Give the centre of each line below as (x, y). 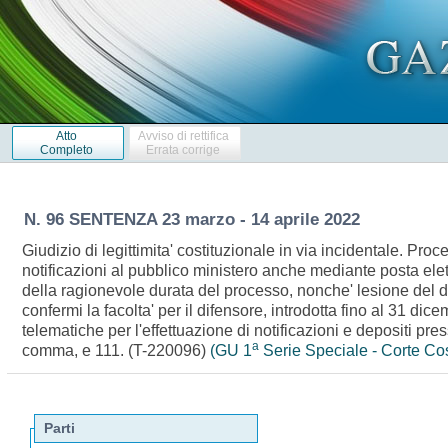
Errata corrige (183, 149)
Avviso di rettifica (183, 135)
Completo (66, 149)
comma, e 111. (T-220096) (116, 350)
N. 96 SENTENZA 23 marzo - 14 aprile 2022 (191, 219)
